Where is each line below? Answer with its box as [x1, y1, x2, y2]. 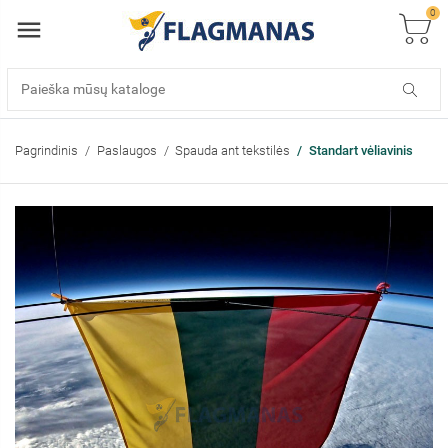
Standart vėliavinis [308, 142, 413, 158]
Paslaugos [96, 142, 157, 158]
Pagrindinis [15, 142, 78, 158]
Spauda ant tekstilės [175, 142, 290, 158]
